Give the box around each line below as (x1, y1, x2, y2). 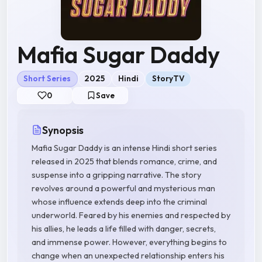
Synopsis (42, 123, 84, 137)
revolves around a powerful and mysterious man (32, 182, 215, 194)
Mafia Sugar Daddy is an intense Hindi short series (32, 142, 217, 153)
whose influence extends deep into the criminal (32, 196, 207, 207)
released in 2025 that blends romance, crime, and (32, 156, 217, 167)
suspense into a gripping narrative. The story (32, 169, 201, 180)
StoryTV (151, 73, 185, 84)
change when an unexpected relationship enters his (32, 250, 225, 261)
